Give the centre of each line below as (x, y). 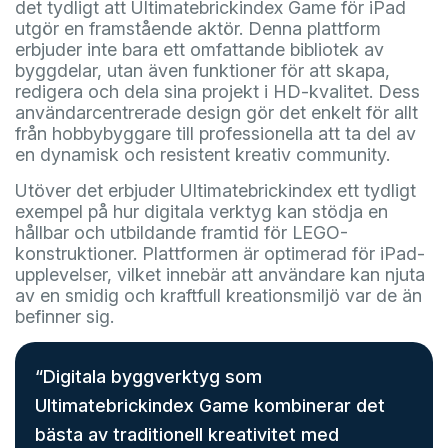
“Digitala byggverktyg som (148, 376)
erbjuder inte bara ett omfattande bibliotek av (199, 49)
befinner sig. (64, 316)
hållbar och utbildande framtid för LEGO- (181, 232)
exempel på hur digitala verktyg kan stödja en (201, 211)
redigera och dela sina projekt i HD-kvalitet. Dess (217, 91)
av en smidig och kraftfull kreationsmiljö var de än (218, 295)
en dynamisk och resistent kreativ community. (202, 154)
